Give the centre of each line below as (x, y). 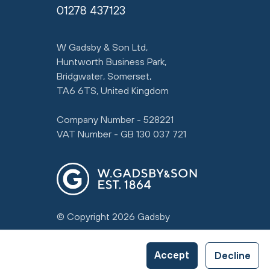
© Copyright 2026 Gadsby (113, 216)
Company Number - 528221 (115, 119)
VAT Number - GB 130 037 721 (121, 134)
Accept (172, 255)
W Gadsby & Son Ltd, (102, 47)
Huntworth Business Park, (111, 61)
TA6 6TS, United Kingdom (113, 90)
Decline (232, 256)
